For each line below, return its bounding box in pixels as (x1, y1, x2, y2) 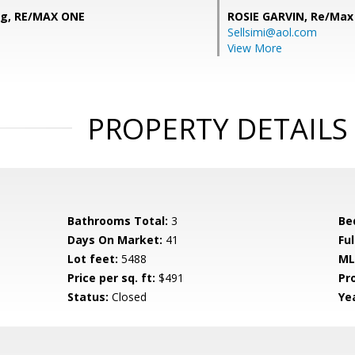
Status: (67, 289, 109, 304)
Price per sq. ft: (67, 270, 156, 285)
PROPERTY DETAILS (86, 109, 348, 148)
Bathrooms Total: (67, 213, 169, 228)
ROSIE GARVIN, (227, 9, 311, 24)
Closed (109, 289, 147, 304)
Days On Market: (67, 232, 163, 247)
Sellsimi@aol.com (227, 25, 317, 40)
